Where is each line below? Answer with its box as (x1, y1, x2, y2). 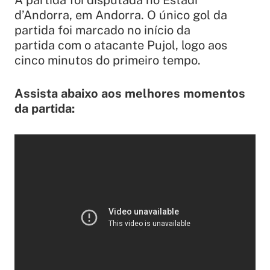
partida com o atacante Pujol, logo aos (14, 38, 227, 53)
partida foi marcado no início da (14, 23, 190, 38)
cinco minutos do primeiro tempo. (14, 53, 201, 68)
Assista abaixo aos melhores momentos (14, 86, 245, 101)
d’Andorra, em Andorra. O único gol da (14, 8, 227, 23)
